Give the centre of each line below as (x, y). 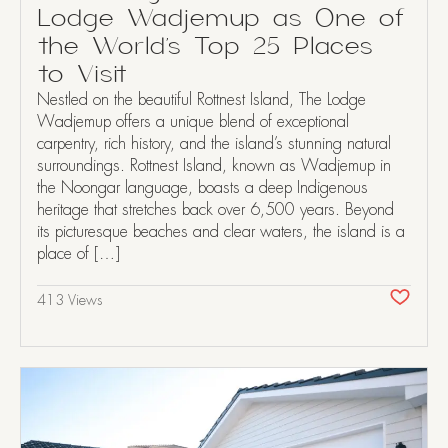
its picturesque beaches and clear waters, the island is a (221, 231)
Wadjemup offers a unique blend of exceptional (193, 121)
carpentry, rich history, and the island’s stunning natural (214, 143)
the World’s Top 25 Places (205, 46)
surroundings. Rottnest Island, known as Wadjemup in (214, 165)
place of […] (78, 253)
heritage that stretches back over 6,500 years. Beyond (215, 209)
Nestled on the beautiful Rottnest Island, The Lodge (201, 99)
